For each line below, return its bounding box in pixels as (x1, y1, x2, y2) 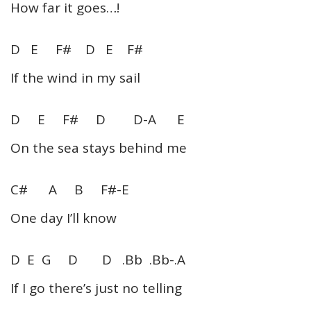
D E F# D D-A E (10, 110, 185, 128)
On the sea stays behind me (10, 138, 187, 157)
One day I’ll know (10, 208, 117, 227)
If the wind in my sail (10, 68, 140, 87)
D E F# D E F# (10, 40, 143, 58)
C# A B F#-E (10, 180, 129, 199)
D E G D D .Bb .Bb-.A (10, 250, 185, 269)
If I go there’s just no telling (10, 278, 182, 297)
